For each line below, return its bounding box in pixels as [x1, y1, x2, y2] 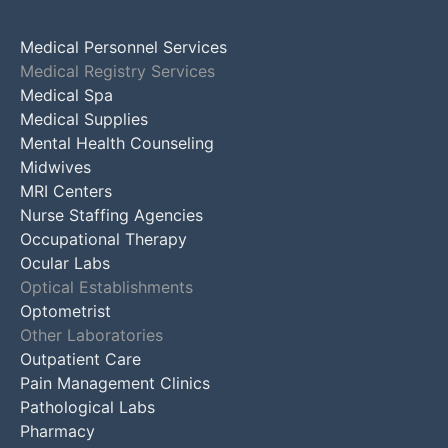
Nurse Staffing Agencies [20, 205, 203, 226]
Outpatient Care [20, 349, 141, 370]
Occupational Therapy [20, 229, 187, 250]
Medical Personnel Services [20, 37, 227, 58]
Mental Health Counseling [20, 133, 214, 154]
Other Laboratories [20, 325, 163, 346]
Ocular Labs [20, 253, 110, 274]
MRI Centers [20, 181, 112, 202]
